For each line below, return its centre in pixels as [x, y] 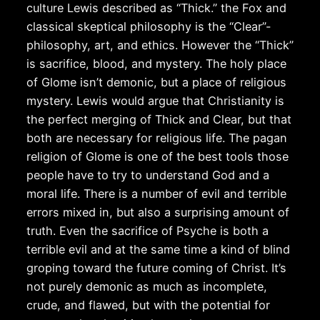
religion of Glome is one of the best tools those [157, 157]
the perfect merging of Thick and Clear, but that [159, 120]
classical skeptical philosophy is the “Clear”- [149, 27]
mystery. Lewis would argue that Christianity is [155, 101]
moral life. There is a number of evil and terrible [156, 194]
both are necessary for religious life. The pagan [156, 138]
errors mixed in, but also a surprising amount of [157, 212]
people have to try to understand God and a [147, 175]
